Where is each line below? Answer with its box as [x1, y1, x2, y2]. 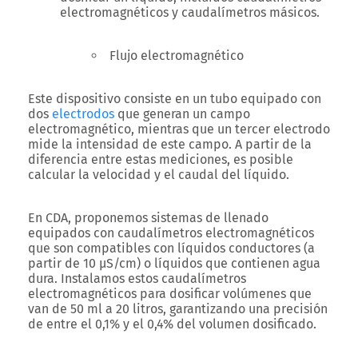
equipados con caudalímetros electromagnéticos [28, 225, 314, 241]
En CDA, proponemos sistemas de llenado [28, 210, 268, 225]
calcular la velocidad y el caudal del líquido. [28, 167, 289, 182]
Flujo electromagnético [109, 48, 247, 63]
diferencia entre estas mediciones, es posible [28, 152, 293, 167]
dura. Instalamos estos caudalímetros [28, 271, 246, 286]
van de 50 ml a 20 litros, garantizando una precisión [28, 301, 328, 316]
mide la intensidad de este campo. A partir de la [28, 137, 312, 152]
